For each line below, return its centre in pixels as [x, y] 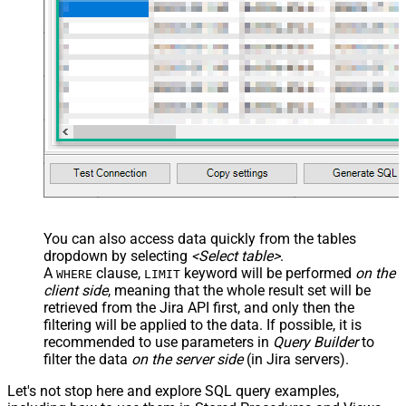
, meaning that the [167, 291]
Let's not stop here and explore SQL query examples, [173, 391]
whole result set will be [299, 291]
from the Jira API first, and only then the [226, 308]
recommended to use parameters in [158, 343]
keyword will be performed [268, 274]
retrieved [71, 308]
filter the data [87, 360]
